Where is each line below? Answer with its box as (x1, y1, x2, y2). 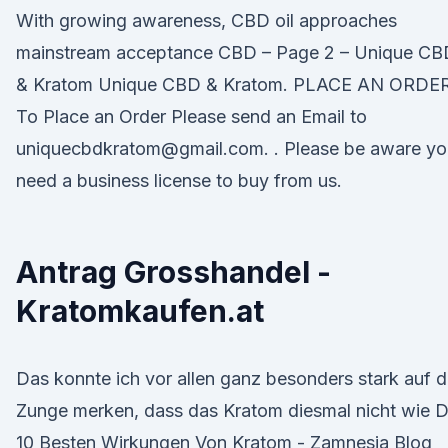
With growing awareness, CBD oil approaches (16, 10, 397, 31)
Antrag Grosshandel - (16, 254, 331, 290)
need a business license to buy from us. (16, 170, 342, 191)
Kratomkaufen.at (16, 293, 264, 329)
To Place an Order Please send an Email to (16, 106, 367, 127)
